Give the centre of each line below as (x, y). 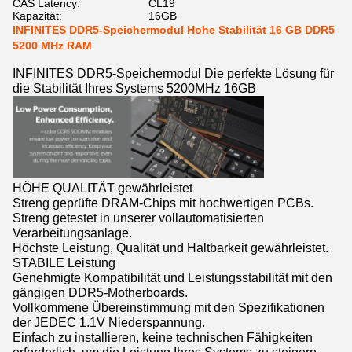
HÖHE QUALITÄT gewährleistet (103, 187)
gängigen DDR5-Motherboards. (100, 292)
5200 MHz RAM (52, 46)
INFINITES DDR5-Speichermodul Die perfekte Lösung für (173, 73)
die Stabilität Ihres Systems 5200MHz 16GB (134, 88)
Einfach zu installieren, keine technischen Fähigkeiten (163, 337)
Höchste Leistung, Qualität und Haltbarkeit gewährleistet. (170, 247)
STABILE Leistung (64, 262)
